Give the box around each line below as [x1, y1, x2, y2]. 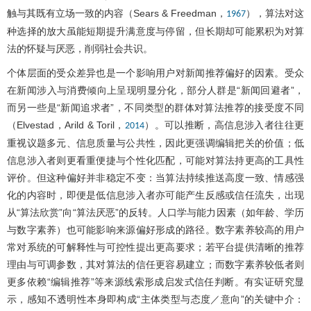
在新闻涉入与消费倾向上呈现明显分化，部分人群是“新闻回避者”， [7, 84, 304, 96]
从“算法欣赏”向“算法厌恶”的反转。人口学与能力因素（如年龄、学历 [7, 206, 304, 218]
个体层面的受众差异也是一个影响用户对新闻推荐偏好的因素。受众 [7, 67, 304, 78]
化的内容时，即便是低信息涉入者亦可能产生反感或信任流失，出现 [7, 189, 304, 201]
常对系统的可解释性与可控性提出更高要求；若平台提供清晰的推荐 [7, 241, 304, 253]
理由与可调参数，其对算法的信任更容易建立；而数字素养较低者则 [7, 258, 304, 270]
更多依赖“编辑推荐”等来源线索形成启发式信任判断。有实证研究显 [7, 276, 304, 287]
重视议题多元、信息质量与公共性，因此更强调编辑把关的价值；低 [7, 137, 304, 149]
